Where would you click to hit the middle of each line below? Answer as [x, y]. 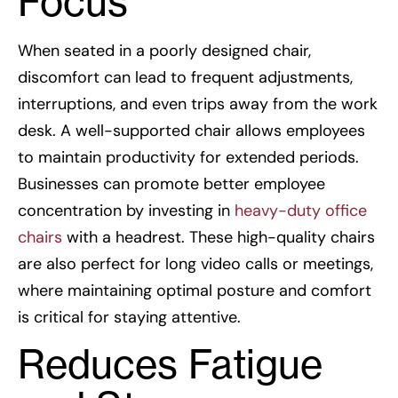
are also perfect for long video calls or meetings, [195, 263]
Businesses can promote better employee [171, 183]
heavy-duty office [301, 210]
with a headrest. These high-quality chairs [219, 237]
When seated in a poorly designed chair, [164, 50]
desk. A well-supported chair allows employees [191, 130]
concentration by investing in [126, 210]
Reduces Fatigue [170, 365]
